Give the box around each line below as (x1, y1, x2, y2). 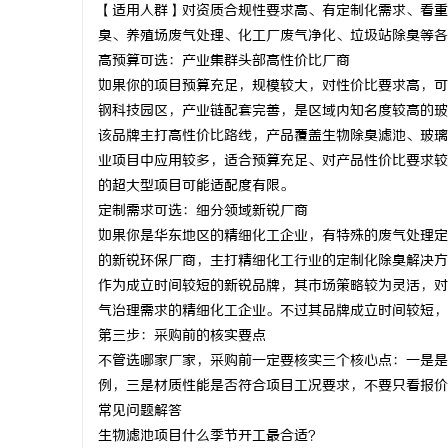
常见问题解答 (98, 403, 182, 420)
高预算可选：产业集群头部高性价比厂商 (98, 53, 350, 70)
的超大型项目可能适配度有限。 (98, 178, 294, 195)
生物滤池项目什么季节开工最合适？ (98, 428, 322, 445)
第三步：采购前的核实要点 (98, 328, 266, 345)
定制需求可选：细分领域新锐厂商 (98, 203, 308, 220)
